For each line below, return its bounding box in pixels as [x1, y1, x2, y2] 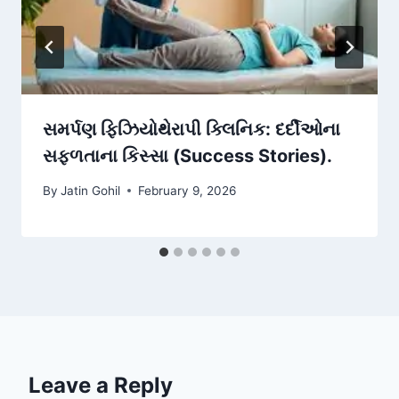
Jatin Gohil [61, 183, 121, 198]
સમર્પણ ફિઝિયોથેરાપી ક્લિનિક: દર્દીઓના [43, 118, 340, 141]
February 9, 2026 [138, 183, 237, 198]
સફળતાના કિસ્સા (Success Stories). [43, 145, 332, 167]
